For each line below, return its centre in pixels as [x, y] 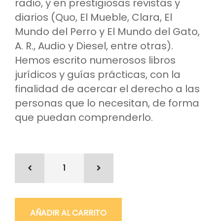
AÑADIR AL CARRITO [68, 213]
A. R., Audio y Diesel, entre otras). [94, 46]
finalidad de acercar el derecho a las [107, 89]
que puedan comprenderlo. [84, 118]
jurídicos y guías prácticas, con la [98, 75]
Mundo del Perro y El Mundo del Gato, [107, 32]
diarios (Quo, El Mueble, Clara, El [93, 18]
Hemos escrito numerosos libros [95, 60]
